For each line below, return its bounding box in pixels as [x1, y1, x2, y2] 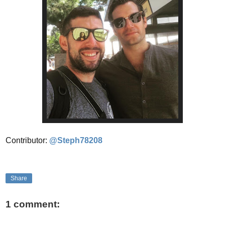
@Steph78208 [49, 136, 102, 145]
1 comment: [6, 199, 60, 210]
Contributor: [6, 136, 49, 145]
